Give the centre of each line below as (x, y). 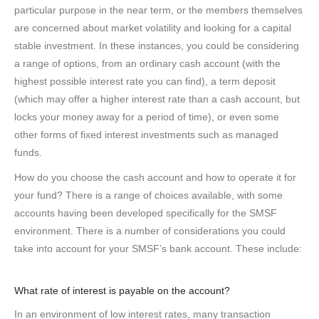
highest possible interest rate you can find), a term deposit (145, 81)
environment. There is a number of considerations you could (150, 231)
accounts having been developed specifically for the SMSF (146, 213)
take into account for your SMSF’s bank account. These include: (158, 249)
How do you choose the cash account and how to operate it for (155, 177)
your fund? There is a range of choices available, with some (148, 195)
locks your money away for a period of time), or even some (147, 117)
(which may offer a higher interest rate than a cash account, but (157, 99)
